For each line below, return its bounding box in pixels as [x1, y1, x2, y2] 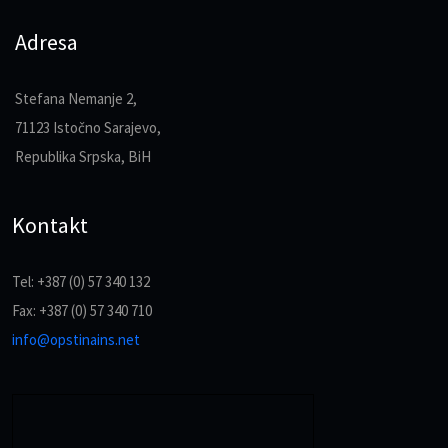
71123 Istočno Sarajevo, [15, 118, 161, 138]
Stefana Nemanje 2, [15, 89, 137, 109]
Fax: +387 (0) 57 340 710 [12, 301, 152, 321]
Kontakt [12, 211, 88, 240]
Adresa [15, 28, 78, 57]
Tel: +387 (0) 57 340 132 [12, 272, 150, 292]
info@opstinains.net [12, 330, 140, 350]
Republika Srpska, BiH [15, 147, 151, 167]
